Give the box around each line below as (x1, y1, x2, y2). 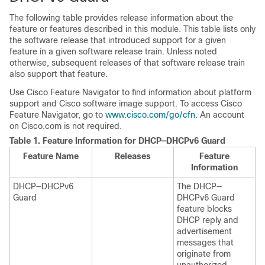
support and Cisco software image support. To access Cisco (9, 99, 242, 108)
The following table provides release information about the (9, 13, 233, 22)
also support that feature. (9, 69, 108, 79)
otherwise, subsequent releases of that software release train (9, 58, 245, 67)
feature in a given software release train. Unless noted (9, 47, 217, 56)
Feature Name (23, 151, 79, 161)
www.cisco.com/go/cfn (105, 110, 195, 119)
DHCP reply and (177, 215, 238, 225)
